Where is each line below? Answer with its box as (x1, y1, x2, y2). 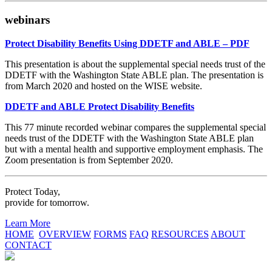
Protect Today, (5, 186, 60, 197)
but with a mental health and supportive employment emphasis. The (5, 143, 263, 154)
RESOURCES (151, 228, 209, 239)
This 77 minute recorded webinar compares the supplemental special (5, 121, 266, 132)
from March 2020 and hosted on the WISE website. (5, 80, 202, 91)
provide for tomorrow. (5, 197, 89, 208)
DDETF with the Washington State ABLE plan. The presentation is (5, 69, 263, 80)
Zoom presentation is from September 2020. (5, 154, 173, 165)
